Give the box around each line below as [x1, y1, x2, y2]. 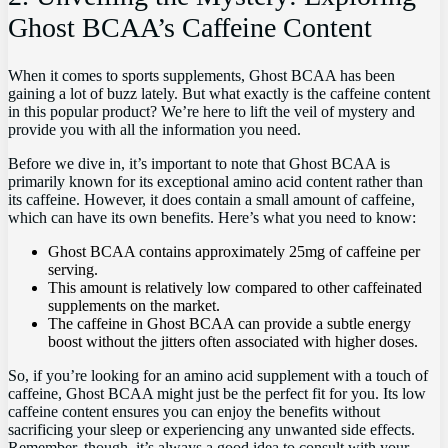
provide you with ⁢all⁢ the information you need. [8, 121, 301, 139]
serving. [48, 261, 98, 279]
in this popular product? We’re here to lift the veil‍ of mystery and [8, 103, 415, 121]
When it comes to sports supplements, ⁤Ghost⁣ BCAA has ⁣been [8, 67, 395, 85]
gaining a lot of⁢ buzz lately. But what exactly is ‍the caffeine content [8, 85, 430, 103]
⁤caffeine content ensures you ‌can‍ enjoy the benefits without [8, 403, 380, 421]
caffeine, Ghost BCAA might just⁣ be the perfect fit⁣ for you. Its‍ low [8, 385, 426, 403]
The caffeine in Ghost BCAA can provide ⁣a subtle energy [48, 315, 411, 333]
